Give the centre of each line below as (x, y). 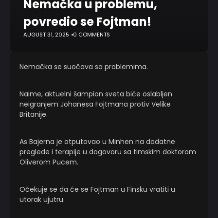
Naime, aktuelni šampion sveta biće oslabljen (96, 94)
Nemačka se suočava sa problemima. (84, 67)
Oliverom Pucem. (49, 162)
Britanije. (34, 114)
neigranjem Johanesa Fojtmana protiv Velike (95, 104)
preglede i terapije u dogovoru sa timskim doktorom (108, 152)
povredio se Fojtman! (87, 22)
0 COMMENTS (91, 35)
